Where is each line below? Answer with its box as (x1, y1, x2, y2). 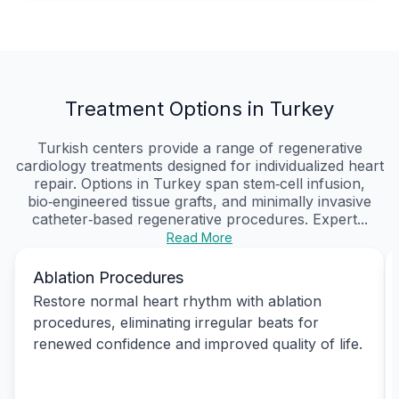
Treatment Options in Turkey (65, 96, 334, 120)
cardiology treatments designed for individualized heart (15, 156, 384, 175)
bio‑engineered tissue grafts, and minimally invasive (28, 191, 371, 210)
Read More (167, 229, 232, 245)
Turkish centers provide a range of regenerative (37, 138, 362, 157)
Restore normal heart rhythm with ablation (33, 291, 322, 310)
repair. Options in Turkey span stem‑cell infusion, (34, 174, 365, 192)
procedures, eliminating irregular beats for (33, 313, 319, 331)
